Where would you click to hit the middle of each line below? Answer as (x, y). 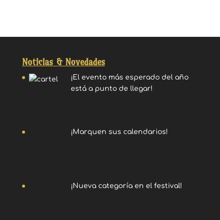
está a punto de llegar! (112, 89)
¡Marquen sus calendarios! (120, 132)
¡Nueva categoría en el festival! (127, 186)
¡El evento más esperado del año (130, 77)
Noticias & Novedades (63, 62)
